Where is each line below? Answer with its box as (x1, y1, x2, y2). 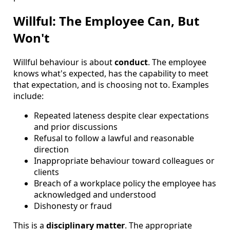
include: (13, 90, 44, 102)
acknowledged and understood (34, 189, 156, 201)
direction (34, 144, 69, 156)
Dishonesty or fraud (34, 200, 112, 212)
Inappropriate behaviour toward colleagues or (34, 155, 215, 167)
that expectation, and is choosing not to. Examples (13, 79, 209, 91)
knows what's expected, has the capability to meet (13, 68, 208, 80)
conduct (114, 56, 148, 68)
